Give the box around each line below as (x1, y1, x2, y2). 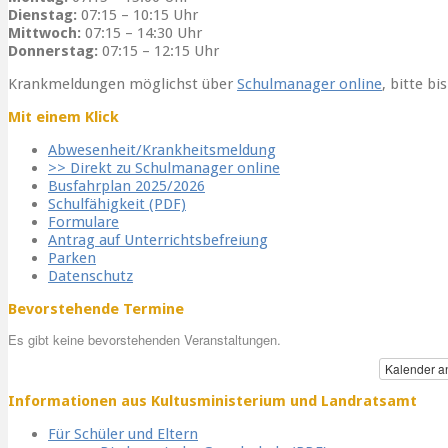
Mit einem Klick (8, 108, 119, 127)
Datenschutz (48, 267, 133, 286)
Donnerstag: (8, 42, 98, 61)
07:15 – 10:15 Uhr (77, 6, 198, 25)
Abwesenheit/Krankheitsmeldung (48, 141, 276, 160)
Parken (48, 249, 96, 268)
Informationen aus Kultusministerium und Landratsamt (8, 392, 417, 411)
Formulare (48, 213, 119, 232)
